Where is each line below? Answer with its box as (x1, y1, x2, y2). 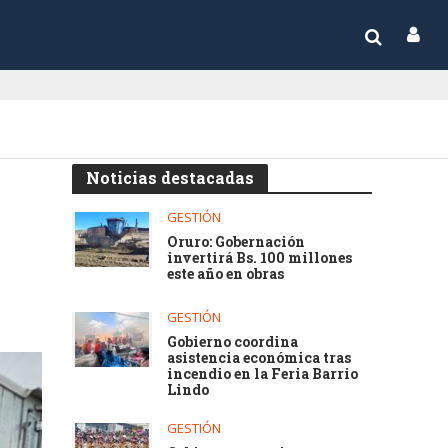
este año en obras (167, 264, 285, 283)
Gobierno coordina (167, 332, 299, 351)
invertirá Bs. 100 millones (167, 248, 353, 267)
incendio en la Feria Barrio (167, 364, 359, 383)
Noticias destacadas (86, 167, 255, 188)
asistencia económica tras (167, 348, 352, 367)
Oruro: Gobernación (167, 232, 306, 251)
